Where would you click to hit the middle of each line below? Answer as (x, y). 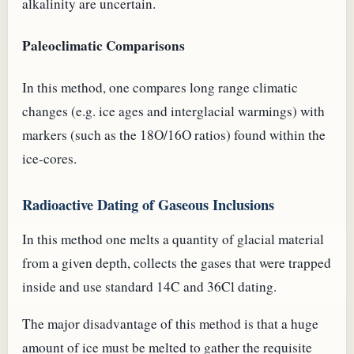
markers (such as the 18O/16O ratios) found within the (174, 134)
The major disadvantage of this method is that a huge (170, 324)
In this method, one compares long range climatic (160, 87)
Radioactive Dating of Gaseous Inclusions (148, 204)
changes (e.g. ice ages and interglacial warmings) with (173, 111)
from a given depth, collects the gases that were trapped (177, 263)
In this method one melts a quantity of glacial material (173, 239)
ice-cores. (49, 158)
